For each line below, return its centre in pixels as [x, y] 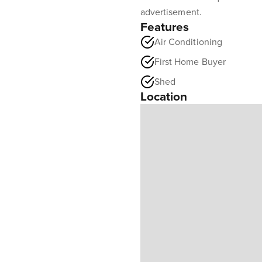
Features [165, 27]
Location [164, 97]
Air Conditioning [188, 42]
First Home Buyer [190, 62]
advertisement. [171, 12]
